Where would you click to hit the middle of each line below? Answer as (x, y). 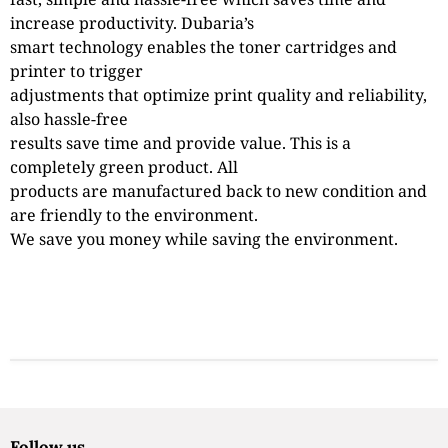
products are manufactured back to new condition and (218, 190)
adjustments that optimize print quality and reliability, (218, 94)
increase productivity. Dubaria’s (132, 22)
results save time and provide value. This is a (180, 142)
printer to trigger (76, 70)
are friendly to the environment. (134, 214)
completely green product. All (124, 166)
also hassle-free (69, 118)
